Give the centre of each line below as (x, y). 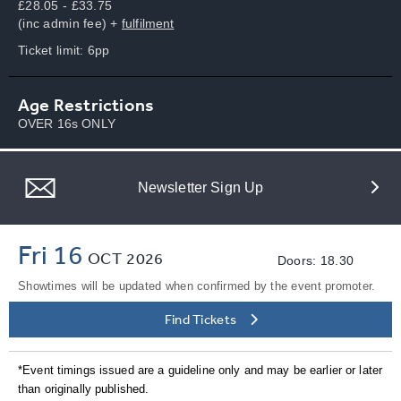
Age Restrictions (86, 105)
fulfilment (148, 23)
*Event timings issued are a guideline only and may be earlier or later (200, 370)
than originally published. (84, 388)
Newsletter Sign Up (200, 187)
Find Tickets (200, 319)
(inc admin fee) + (70, 23)
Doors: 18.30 (316, 260)
